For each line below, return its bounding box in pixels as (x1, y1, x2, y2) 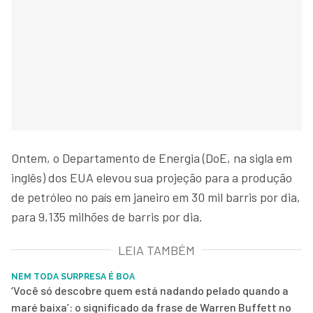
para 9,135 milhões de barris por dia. (11, 208, 203, 224)
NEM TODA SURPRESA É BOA (11, 271, 135, 282)
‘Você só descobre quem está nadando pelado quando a (11, 283, 289, 297)
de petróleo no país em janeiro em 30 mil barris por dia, (11, 189, 300, 205)
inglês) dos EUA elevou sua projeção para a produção (11, 169, 292, 185)
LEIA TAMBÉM (118, 242, 195, 258)
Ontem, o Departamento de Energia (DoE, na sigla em (11, 150, 292, 166)
